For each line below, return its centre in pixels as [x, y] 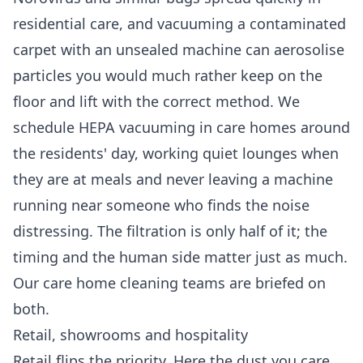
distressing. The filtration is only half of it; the [170, 231]
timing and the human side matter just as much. [180, 257]
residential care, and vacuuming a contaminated [179, 24]
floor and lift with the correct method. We [156, 102]
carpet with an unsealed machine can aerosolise [179, 50]
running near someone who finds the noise [161, 205]
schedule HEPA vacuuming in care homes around [181, 128]
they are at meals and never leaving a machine [173, 179]
